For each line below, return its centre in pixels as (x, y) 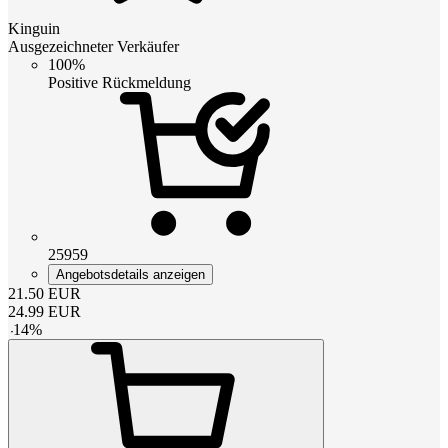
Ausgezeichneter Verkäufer (93, 46)
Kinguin (34, 28)
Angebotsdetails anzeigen (130, 274)
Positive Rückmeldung (119, 82)
